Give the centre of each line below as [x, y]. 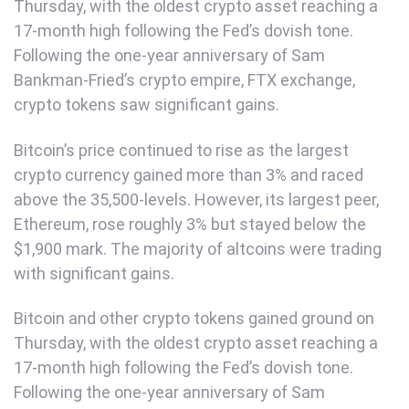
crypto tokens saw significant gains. [147, 105]
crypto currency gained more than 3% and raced [189, 174]
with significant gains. [94, 273]
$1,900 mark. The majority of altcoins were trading [198, 248]
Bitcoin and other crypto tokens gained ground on [194, 319]
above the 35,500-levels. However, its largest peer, [196, 199]
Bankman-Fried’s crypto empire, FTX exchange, [184, 80]
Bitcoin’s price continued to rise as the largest [181, 150]
